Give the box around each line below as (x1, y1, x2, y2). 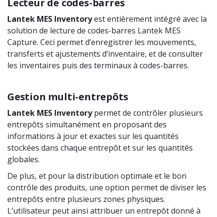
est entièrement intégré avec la (92, 14, 207, 25)
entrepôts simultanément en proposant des (7, 119, 167, 130)
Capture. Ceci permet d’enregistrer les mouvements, (7, 37, 196, 48)
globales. (7, 154, 40, 165)
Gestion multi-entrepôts (7, 90, 128, 104)
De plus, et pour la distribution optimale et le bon (7, 170, 186, 182)
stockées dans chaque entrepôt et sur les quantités (7, 142, 193, 154)
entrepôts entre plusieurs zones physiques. (7, 194, 165, 205)
